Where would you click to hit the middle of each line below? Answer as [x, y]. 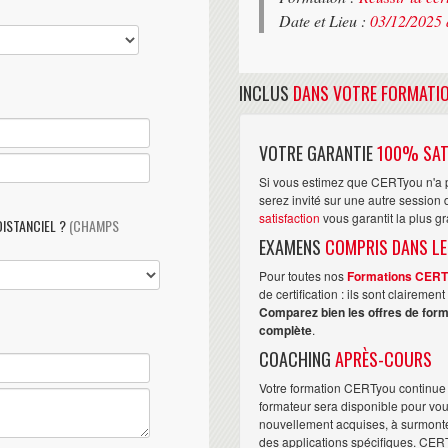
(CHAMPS [94, 225]
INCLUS [266, 92]
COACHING [297, 358]
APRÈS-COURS [383, 358]
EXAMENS [292, 246]
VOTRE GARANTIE [318, 152]
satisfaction [289, 217]
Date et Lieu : [324, 20]
